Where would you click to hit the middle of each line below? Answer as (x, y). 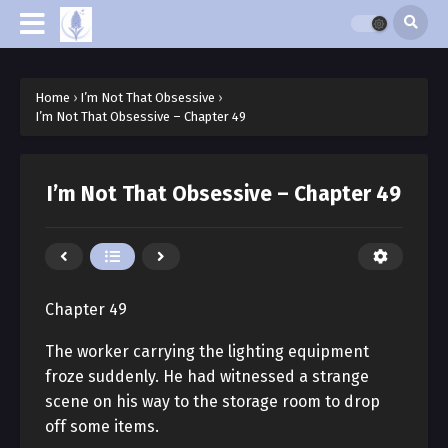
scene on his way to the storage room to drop (212, 401)
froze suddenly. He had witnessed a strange (207, 376)
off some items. (102, 426)
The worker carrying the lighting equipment (207, 351)
